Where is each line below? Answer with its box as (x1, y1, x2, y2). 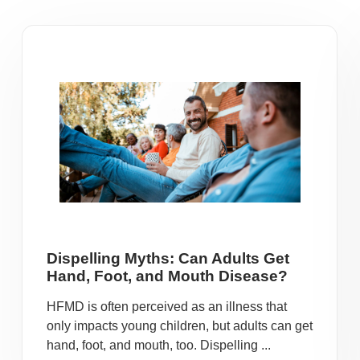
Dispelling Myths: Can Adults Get (47, 250, 289, 267)
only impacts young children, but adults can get (47, 319, 313, 333)
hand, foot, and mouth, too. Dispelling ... (47, 338, 271, 352)
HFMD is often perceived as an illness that (47, 300, 287, 313)
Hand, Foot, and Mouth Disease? (47, 268, 288, 284)
